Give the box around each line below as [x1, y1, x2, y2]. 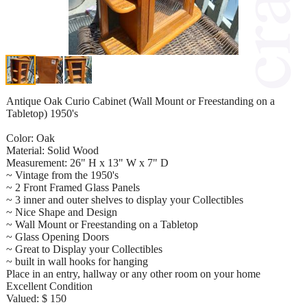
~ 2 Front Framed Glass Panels [6, 181, 140, 193]
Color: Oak [6, 132, 55, 144]
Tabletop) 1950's [6, 107, 78, 119]
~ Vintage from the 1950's [6, 169, 119, 181]
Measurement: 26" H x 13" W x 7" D [6, 156, 169, 169]
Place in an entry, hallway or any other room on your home [6, 267, 260, 280]
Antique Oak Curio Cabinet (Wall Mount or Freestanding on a [6, 95, 275, 107]
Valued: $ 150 [6, 292, 66, 304]
